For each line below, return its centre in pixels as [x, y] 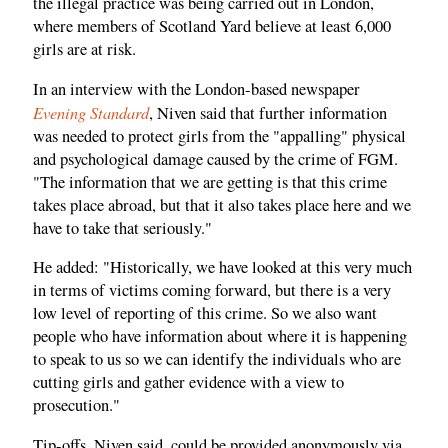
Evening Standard [91, 111]
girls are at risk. [84, 49]
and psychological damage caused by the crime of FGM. [215, 158]
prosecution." [76, 405]
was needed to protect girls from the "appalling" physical [219, 135]
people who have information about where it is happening [220, 336]
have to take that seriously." [122, 227]
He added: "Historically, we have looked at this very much [222, 267]
